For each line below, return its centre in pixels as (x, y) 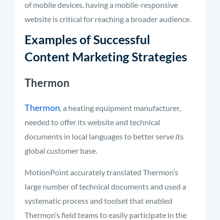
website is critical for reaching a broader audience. (108, 19)
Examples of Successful (87, 39)
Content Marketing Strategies (106, 56)
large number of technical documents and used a (105, 186)
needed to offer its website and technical (92, 122)
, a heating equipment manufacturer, (120, 108)
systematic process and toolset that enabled (98, 201)
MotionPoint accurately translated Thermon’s (101, 172)
